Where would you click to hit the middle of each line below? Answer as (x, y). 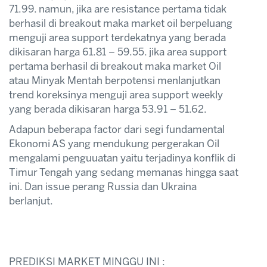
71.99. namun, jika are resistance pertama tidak (118, 9)
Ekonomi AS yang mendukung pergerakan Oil (114, 144)
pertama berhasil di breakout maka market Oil (115, 66)
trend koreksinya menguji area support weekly (116, 95)
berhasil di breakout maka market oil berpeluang (121, 24)
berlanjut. (31, 201)
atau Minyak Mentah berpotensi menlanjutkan (115, 81)
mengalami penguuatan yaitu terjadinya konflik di (122, 158)
